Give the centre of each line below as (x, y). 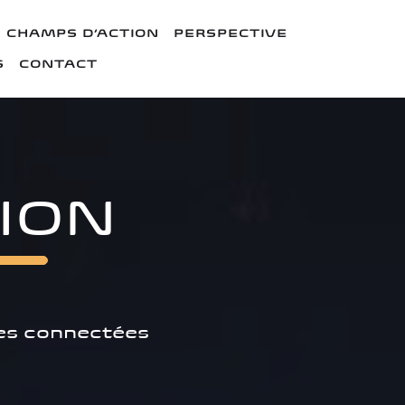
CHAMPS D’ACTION (83, 33)
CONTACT (59, 64)
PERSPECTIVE (231, 33)
